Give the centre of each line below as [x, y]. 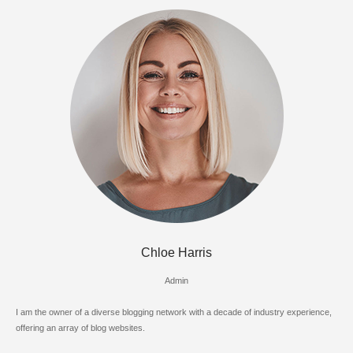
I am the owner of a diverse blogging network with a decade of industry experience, [174, 312]
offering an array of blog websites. [80, 328]
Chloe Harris [176, 253]
